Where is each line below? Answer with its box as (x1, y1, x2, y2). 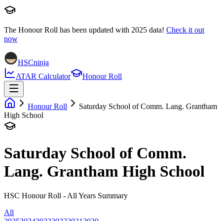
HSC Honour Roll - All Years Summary (4, 191, 128, 200)
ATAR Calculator (16, 72, 71, 80)
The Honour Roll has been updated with (4, 26, 131, 34)
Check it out (166, 26, 204, 34)
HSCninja (18, 58, 49, 67)
